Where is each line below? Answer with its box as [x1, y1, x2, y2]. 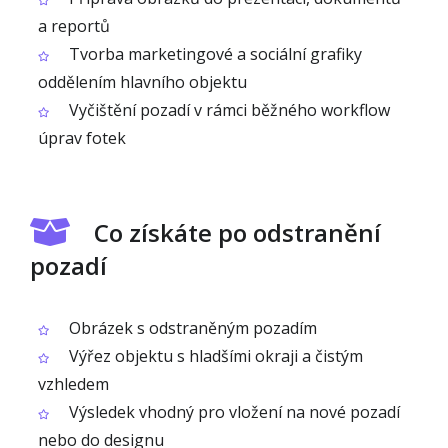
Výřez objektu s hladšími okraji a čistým [65, 345, 363, 367]
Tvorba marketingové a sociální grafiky [65, 43, 362, 65]
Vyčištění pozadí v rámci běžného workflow [65, 99, 390, 121]
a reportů [38, 15, 110, 37]
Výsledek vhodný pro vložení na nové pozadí [65, 401, 400, 423]
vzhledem [38, 373, 109, 395]
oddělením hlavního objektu [38, 71, 247, 93]
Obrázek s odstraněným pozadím [65, 317, 317, 339]
